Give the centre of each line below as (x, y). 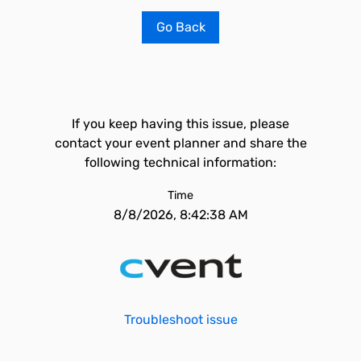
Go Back (180, 27)
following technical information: (180, 162)
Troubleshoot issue (180, 320)
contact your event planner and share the (180, 143)
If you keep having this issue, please (180, 124)
